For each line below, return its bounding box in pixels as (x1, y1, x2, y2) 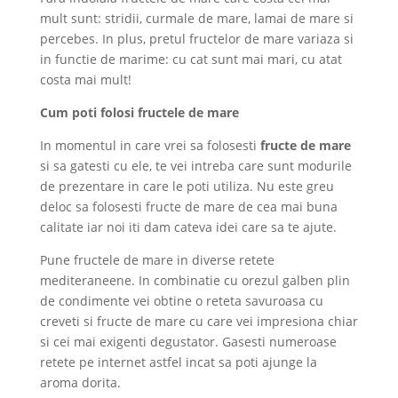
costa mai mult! (39, 70, 131, 88)
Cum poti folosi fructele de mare (39, 103, 239, 121)
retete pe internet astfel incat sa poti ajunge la (39, 353, 317, 370)
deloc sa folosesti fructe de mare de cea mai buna (39, 197, 338, 215)
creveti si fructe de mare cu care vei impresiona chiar (39, 312, 358, 330)
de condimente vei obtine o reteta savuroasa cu (39, 291, 323, 309)
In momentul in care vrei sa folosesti (39, 136, 260, 154)
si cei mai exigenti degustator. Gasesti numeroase (39, 332, 337, 350)
